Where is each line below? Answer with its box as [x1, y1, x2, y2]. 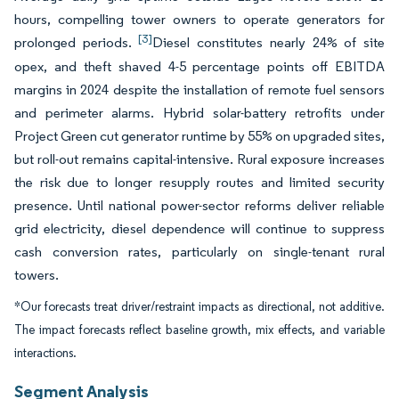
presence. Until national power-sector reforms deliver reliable [14, 197, 385, 214]
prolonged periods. [14, 34, 139, 51]
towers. [14, 266, 59, 283]
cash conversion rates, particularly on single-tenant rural [14, 243, 385, 260]
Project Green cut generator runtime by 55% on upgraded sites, [14, 127, 385, 144]
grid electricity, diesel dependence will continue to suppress [14, 220, 385, 237]
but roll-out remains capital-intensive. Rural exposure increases [14, 151, 385, 167]
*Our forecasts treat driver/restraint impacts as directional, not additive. [14, 299, 385, 314]
